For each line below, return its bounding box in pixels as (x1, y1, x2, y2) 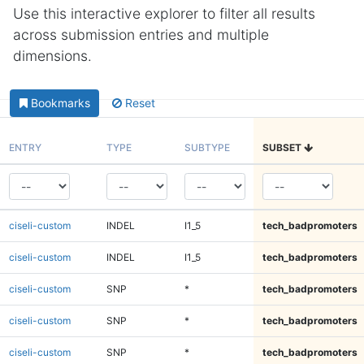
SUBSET (262, 141, 304, 154)
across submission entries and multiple (13, 26, 269, 43)
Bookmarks (30, 96, 90, 110)
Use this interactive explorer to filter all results (13, 5, 315, 22)
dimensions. (13, 47, 92, 64)
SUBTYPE (184, 141, 230, 154)
